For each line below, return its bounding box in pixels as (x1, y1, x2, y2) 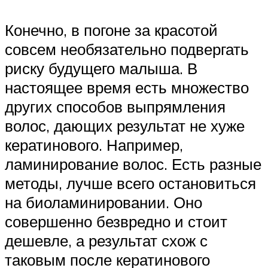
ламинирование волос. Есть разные (5, 154, 261, 173)
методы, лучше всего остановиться (5, 173, 256, 193)
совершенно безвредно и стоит (5, 211, 227, 231)
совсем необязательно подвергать (5, 39, 249, 59)
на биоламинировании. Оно (5, 192, 202, 212)
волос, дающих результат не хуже (5, 115, 245, 135)
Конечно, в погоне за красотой (5, 20, 218, 39)
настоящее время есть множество (5, 77, 249, 97)
